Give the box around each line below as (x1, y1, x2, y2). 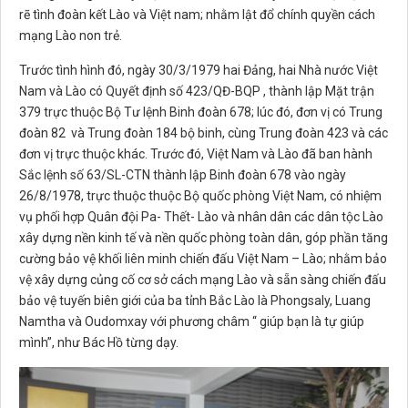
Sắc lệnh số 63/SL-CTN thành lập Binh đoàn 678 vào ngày (19, 168, 346, 183)
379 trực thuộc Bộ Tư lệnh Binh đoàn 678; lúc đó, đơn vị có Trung (19, 105, 382, 120)
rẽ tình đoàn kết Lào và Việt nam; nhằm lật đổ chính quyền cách (19, 7, 375, 23)
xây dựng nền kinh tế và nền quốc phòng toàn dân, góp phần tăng (19, 230, 388, 246)
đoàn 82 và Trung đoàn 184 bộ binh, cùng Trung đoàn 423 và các (19, 126, 388, 141)
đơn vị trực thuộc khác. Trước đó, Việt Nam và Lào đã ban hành (19, 147, 372, 162)
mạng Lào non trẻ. (19, 28, 122, 44)
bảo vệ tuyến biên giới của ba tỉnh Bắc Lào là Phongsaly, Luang (19, 293, 371, 309)
